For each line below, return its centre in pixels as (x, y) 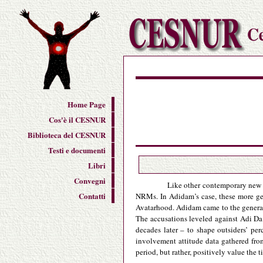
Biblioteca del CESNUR (67, 135)
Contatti (92, 196)
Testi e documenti (77, 150)
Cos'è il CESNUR (77, 119)
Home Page (87, 104)
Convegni (90, 181)
